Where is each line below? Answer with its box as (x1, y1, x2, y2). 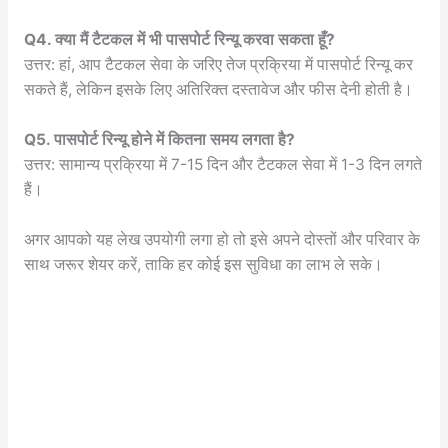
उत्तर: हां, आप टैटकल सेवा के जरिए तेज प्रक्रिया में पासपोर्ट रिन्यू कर (23, 55, 413, 75)
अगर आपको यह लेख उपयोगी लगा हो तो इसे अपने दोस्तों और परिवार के (23, 229, 420, 249)
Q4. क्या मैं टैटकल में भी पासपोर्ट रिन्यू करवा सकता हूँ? (23, 30, 335, 50)
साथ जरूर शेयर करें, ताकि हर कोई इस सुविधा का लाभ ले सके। (23, 254, 383, 274)
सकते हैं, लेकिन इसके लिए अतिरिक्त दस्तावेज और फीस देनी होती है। (23, 80, 413, 100)
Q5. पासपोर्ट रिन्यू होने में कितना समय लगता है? (23, 130, 295, 150)
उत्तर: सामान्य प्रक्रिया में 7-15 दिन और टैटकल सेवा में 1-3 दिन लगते (23, 155, 422, 175)
